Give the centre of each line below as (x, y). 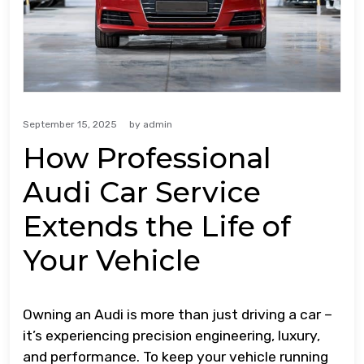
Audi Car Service (142, 193)
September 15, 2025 (70, 124)
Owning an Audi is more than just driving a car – (178, 315)
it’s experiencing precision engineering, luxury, (171, 336)
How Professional (147, 158)
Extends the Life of (157, 227)
